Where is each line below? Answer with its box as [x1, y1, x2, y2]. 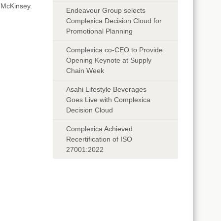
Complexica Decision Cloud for [66, 16, 162, 25]
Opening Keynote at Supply [66, 56, 152, 64]
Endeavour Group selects [66, 6, 146, 14]
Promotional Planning [66, 27, 133, 35]
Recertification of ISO [66, 135, 133, 143]
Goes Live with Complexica [66, 95, 151, 104]
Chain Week [66, 66, 105, 74]
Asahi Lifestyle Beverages [66, 85, 147, 93]
